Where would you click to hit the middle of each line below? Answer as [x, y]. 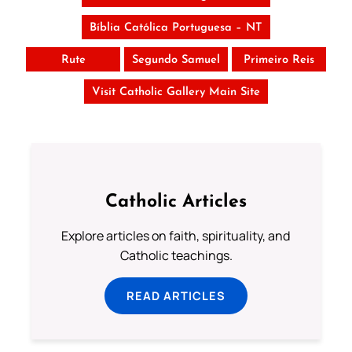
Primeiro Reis [279, 60]
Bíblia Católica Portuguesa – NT [176, 28]
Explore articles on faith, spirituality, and [176, 236]
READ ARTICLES [176, 296]
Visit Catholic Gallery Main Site [176, 93]
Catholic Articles [176, 203]
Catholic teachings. [176, 256]
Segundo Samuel [176, 60]
